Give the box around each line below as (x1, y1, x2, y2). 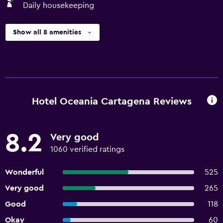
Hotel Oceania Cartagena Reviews (31, 96, 192, 107)
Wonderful (5, 168, 44, 176)
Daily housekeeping (23, 1, 94, 9)
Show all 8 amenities (13, 29, 81, 36)
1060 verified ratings (50, 145, 124, 153)
